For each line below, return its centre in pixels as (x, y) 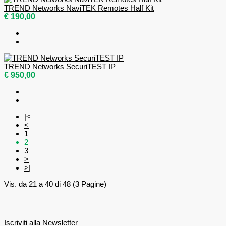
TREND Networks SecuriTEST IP (60, 67)
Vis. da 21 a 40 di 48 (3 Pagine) (55, 184)
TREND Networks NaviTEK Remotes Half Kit (79, 8)
